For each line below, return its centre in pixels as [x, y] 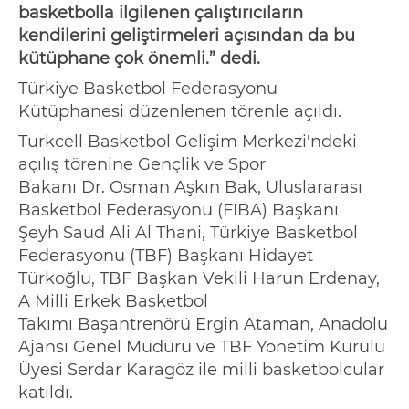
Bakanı [50, 188]
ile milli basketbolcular [291, 370]
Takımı [48, 325]
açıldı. [318, 112]
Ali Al [131, 233]
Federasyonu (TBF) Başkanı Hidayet [166, 256]
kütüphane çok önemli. [114, 59]
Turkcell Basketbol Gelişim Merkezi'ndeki [188, 142]
